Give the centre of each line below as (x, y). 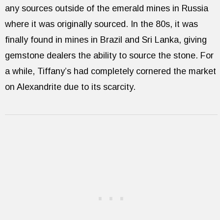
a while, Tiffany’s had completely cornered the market (110, 71)
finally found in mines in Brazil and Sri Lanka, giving (106, 40)
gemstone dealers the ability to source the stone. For (109, 55)
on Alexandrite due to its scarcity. (70, 87)
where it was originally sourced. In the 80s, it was (101, 24)
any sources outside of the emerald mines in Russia (107, 8)
